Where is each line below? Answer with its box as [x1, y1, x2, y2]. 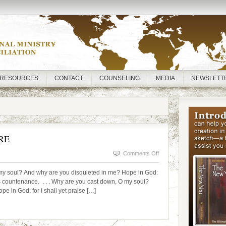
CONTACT [54, 75, 83, 82]
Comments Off [123, 150, 159, 156]
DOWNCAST [158, 175, 191, 181]
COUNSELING [99, 75, 140, 82]
